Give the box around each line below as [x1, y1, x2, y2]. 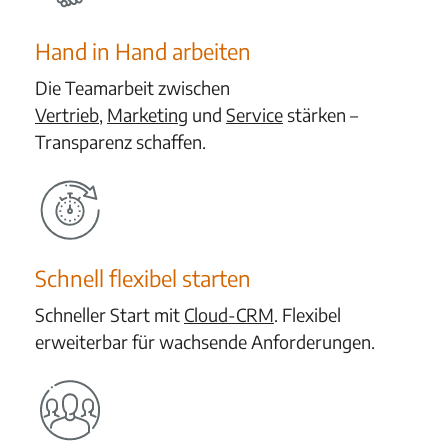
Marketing [107, 103, 188, 126]
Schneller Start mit [35, 303, 184, 326]
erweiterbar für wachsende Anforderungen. [35, 330, 375, 353]
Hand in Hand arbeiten [35, 37, 251, 65]
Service [226, 103, 283, 126]
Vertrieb [35, 103, 99, 126]
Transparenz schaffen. [35, 130, 206, 153]
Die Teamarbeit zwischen [35, 76, 230, 99]
